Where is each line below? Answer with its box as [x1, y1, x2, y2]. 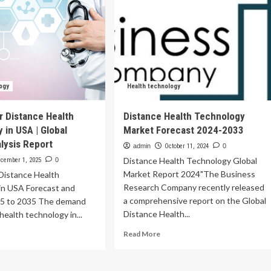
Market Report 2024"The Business [123, 169, 255, 179]
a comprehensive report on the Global [123, 195, 266, 206]
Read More [123, 229, 160, 238]
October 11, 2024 [164, 142, 209, 150]
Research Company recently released [123, 182, 264, 192]
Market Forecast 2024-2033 [123, 124, 244, 136]
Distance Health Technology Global [123, 155, 257, 166]
